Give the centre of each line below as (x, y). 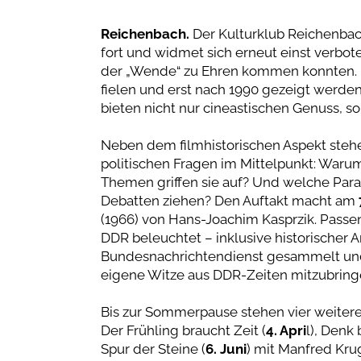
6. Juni (226, 349)
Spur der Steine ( (153, 349)
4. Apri (286, 330)
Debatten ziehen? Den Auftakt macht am (229, 200)
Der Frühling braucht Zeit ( (183, 330)
